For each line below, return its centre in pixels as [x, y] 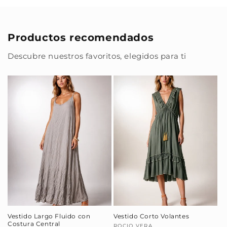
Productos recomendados [81, 38]
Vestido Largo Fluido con [49, 216]
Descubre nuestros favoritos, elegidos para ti [97, 56]
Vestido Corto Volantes [152, 216]
